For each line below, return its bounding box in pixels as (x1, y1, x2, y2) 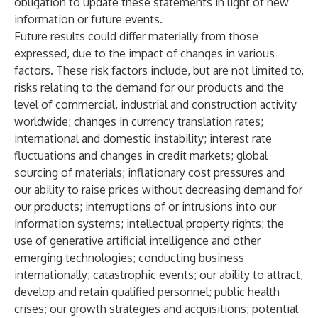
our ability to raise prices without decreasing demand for (14, 182, 302, 197)
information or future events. (14, 12, 163, 26)
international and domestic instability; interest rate (14, 131, 272, 146)
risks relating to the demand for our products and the (14, 80, 284, 94)
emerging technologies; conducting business (14, 251, 244, 265)
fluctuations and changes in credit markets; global (14, 148, 268, 163)
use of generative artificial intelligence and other (14, 234, 261, 248)
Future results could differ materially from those (14, 29, 258, 43)
